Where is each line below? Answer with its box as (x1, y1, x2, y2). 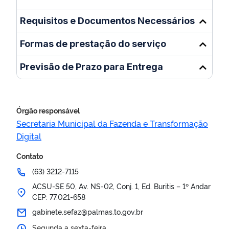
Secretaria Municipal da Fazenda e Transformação (16, 118, 208, 129)
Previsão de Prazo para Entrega (20, 61, 163, 72)
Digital (16, 130, 41, 142)
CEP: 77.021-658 (32, 192, 85, 201)
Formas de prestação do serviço (20, 38, 166, 49)
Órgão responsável (16, 105, 80, 115)
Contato (16, 151, 43, 161)
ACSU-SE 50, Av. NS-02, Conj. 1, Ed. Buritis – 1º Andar (32, 181, 211, 191)
